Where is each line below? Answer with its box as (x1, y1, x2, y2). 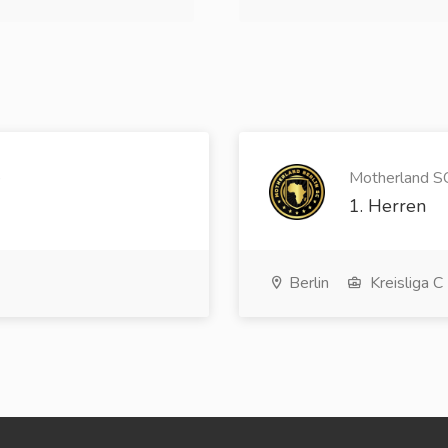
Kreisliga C (366, 272, 443, 294)
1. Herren (349, 194, 426, 218)
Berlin (285, 272, 329, 294)
